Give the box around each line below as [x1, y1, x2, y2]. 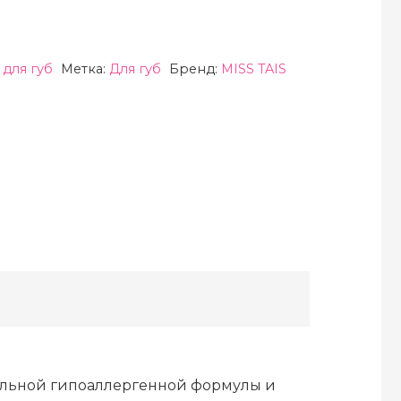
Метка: [61, 60, 110, 77]
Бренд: [169, 60, 221, 77]
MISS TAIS [221, 60, 286, 77]
